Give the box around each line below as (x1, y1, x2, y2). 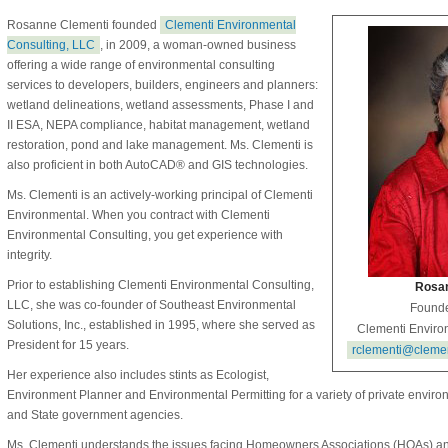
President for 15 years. (6, 338, 129, 352)
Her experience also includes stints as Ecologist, (6, 368, 269, 382)
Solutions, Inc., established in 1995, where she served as (6, 318, 315, 332)
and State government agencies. (6, 408, 183, 422)
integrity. (6, 248, 52, 262)
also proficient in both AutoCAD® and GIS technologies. (6, 158, 308, 172)
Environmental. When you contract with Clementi (6, 208, 270, 222)
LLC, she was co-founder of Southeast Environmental (6, 298, 296, 312)
